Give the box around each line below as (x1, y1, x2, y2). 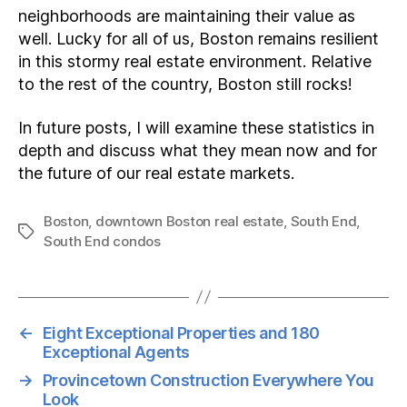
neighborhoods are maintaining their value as (18, 6, 355, 25)
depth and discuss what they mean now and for (18, 140, 377, 160)
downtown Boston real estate (94, 212, 284, 230)
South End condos (44, 232, 161, 250)
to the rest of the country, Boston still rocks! (18, 74, 352, 94)
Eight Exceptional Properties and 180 (42, 323, 320, 342)
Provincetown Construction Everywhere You (42, 370, 374, 390)
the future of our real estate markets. (18, 163, 294, 183)
